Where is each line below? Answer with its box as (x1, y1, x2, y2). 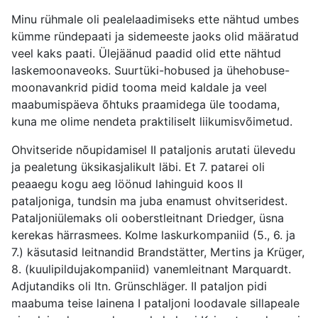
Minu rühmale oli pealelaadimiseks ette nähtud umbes (11, 12, 299, 27)
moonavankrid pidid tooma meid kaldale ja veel (11, 80, 267, 95)
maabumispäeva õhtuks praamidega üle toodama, (11, 97, 280, 112)
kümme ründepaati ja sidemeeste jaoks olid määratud (11, 29, 299, 44)
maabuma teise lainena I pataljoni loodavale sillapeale (11, 296, 300, 311)
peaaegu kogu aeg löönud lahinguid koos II (11, 177, 243, 192)
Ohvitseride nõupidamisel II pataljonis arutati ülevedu (11, 143, 295, 158)
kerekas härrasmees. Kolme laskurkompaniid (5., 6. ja (11, 228, 295, 243)
